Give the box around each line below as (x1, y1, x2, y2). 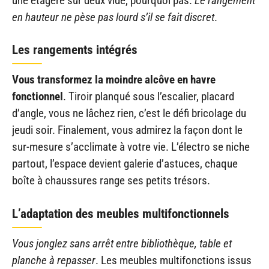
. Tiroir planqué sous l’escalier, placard (63, 89, 234, 104)
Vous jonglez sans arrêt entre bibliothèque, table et (12, 236, 232, 250)
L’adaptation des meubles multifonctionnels (12, 206, 229, 221)
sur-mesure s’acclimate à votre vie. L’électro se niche (12, 140, 250, 154)
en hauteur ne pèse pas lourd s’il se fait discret (12, 10, 214, 24)
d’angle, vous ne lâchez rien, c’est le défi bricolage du (12, 106, 246, 121)
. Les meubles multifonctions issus (95, 253, 252, 267)
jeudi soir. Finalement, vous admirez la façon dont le (12, 123, 243, 138)
